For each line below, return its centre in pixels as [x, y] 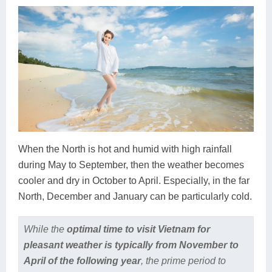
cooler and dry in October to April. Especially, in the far [134, 181]
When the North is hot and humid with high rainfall [125, 149]
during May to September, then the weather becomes [131, 165]
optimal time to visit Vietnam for [138, 229]
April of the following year [82, 261]
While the [45, 229]
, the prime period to [183, 261]
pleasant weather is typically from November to [131, 245]
